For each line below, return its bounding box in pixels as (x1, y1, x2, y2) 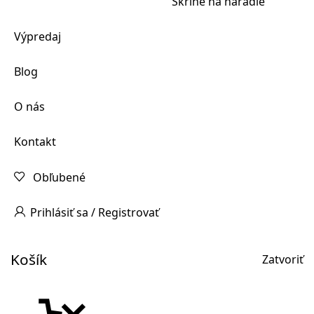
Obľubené (33, 169, 86, 185)
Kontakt (14, 133, 56, 149)
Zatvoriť (262, 252, 303, 268)
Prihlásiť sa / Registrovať (30, 204, 159, 220)
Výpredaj (14, 28, 61, 44)
